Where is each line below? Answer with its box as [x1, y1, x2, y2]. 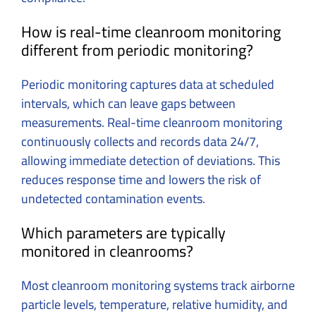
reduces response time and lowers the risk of [21, 167, 261, 191]
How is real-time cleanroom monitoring [21, 16, 281, 47]
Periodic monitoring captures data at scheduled [21, 72, 274, 96]
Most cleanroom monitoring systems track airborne [21, 273, 295, 297]
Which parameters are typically [21, 217, 226, 248]
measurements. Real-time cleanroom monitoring [21, 110, 282, 134]
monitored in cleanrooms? [21, 236, 193, 266]
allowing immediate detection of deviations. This [21, 148, 280, 172]
